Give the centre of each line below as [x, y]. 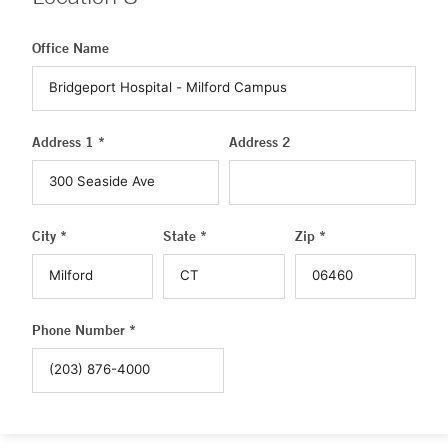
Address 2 [260, 142]
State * [185, 236]
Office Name [70, 48]
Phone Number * [84, 330]
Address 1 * [68, 142]
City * [49, 236]
